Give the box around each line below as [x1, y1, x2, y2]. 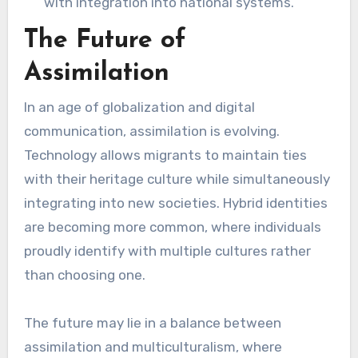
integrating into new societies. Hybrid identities [23, 195, 328, 212]
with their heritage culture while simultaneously [23, 171, 330, 188]
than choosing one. [23, 267, 145, 284]
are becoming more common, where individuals [23, 219, 321, 236]
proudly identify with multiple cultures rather [23, 243, 311, 260]
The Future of [23, 27, 186, 54]
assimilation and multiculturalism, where [23, 339, 282, 356]
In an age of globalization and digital [23, 99, 255, 116]
